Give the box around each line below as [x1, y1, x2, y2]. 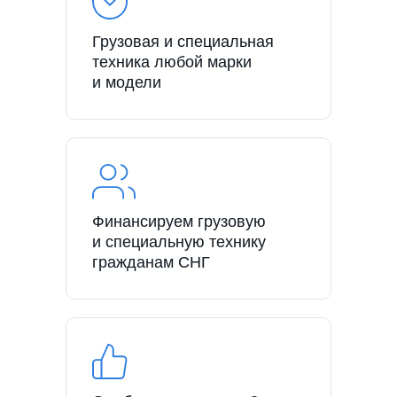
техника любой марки [92, 52, 252, 71]
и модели [92, 73, 161, 91]
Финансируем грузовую [92, 212, 266, 230]
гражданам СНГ [92, 253, 210, 271]
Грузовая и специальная [92, 32, 274, 51]
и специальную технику [92, 232, 266, 251]
